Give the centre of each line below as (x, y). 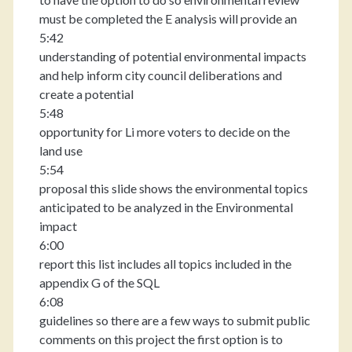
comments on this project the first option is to (161, 339)
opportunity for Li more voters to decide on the (164, 132)
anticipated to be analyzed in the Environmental (166, 207)
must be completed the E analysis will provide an (168, 18)
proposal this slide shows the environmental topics (173, 188)
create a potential (86, 94)
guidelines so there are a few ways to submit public (174, 320)
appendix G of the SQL (99, 282)
